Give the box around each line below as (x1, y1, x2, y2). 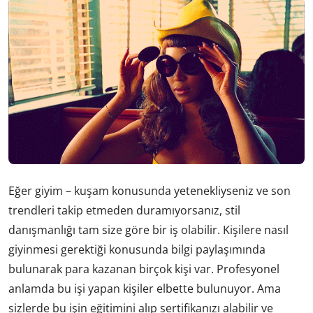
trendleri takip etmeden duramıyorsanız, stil (8, 202, 240, 218)
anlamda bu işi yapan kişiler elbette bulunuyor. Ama (8, 280, 281, 296)
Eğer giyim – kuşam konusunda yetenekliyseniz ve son (8, 182, 291, 198)
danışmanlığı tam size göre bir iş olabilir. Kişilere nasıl (8, 221, 289, 238)
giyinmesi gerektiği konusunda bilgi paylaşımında (8, 241, 265, 257)
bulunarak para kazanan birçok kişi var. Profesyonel (8, 261, 279, 277)
